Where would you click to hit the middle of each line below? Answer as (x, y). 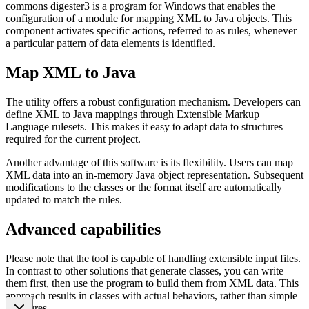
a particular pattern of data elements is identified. (110, 43)
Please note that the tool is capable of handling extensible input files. (153, 258)
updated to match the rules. (64, 200)
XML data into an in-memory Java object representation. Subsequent (154, 175)
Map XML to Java (71, 73)
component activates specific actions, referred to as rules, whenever (151, 31)
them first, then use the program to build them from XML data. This (152, 283)
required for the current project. (73, 139)
